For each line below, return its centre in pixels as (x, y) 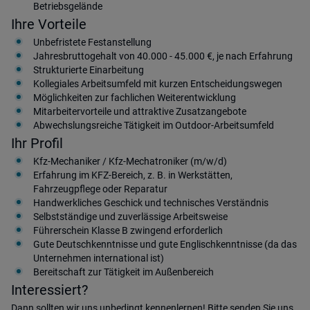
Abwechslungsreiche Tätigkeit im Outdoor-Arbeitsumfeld (154, 125)
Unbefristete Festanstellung (92, 42)
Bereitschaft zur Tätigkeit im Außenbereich (124, 272)
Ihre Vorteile (49, 24)
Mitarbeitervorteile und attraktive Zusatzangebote (140, 111)
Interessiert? (49, 290)
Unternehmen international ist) (99, 258)
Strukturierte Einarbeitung (89, 70)
